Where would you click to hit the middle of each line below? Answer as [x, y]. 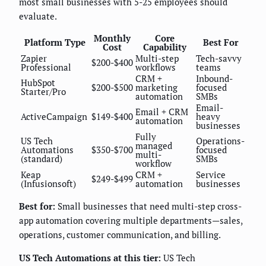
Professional [46, 67]
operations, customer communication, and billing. [120, 235]
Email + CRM [162, 112]
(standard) [42, 159]
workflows [156, 67]
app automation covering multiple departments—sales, [131, 221]
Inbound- [214, 79]
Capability [164, 47]
